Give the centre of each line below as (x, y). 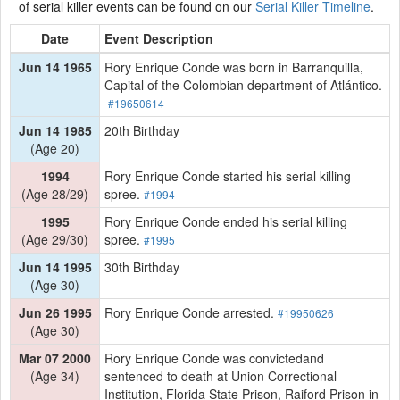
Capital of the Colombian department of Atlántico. (243, 84)
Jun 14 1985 (55, 130)
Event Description (159, 38)
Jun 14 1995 (55, 267)
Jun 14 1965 (55, 67)
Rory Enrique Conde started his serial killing (228, 175)
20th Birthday (142, 130)
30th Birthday (142, 267)
